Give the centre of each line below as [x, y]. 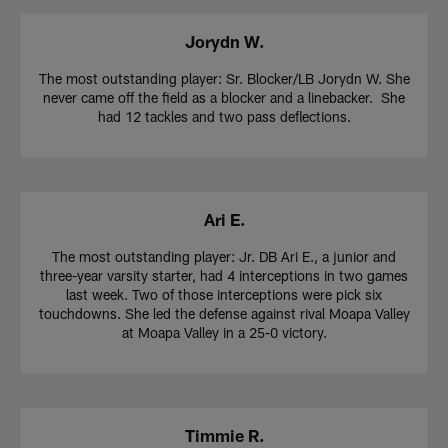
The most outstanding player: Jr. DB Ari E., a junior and [224, 256]
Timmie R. [224, 435]
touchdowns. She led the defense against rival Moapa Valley [224, 313]
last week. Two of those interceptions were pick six [224, 294]
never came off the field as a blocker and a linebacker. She [224, 97]
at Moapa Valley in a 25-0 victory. [224, 332]
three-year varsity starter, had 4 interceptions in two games [224, 275]
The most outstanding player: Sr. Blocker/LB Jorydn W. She [224, 78]
